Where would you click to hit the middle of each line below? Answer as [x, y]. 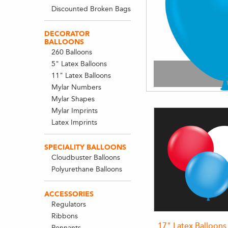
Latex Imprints [74, 122]
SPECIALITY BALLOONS [85, 147]
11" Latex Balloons [81, 76]
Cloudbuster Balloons [85, 158]
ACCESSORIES [69, 194]
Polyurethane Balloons [87, 169]
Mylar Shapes [73, 99]
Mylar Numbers [76, 87]
